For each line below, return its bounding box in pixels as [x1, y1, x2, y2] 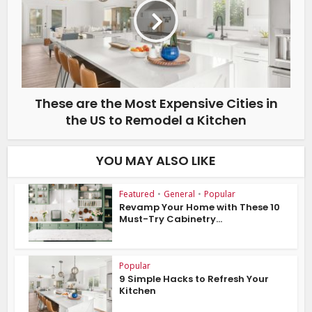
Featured [119, 188, 155, 201]
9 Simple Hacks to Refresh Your [119, 272, 270, 286]
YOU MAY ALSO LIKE [96, 152, 216, 170]
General [164, 188, 196, 201]
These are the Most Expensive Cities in [34, 95, 278, 113]
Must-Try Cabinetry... [119, 212, 223, 226]
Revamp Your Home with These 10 [119, 201, 281, 214]
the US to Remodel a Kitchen [65, 111, 247, 130]
